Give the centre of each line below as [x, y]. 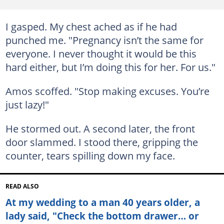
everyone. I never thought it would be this [101, 53]
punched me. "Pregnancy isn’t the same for [104, 40]
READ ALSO [22, 186]
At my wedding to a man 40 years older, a [102, 202]
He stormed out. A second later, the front [100, 128]
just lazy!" [27, 104]
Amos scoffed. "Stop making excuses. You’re [107, 91]
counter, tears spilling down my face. [90, 155]
